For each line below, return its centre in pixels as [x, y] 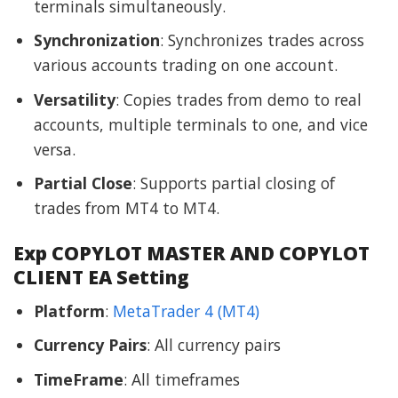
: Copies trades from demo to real [238, 99]
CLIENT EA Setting [101, 277]
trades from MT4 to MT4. [126, 208]
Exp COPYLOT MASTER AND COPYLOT [191, 253]
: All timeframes [181, 379]
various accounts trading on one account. [185, 65]
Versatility [74, 99]
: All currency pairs [213, 345]
